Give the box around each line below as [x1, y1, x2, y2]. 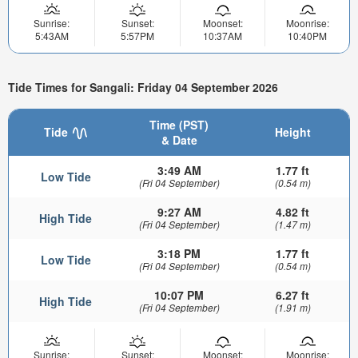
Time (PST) [149, 117, 209, 133]
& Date [161, 132, 197, 149]
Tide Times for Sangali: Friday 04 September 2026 [8, 79, 278, 96]
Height [274, 124, 311, 141]
